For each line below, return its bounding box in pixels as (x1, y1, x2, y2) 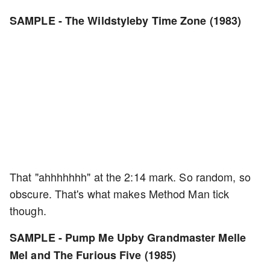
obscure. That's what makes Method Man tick (10, 186, 230, 201)
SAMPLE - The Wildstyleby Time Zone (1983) (10, 13, 242, 28)
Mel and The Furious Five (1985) (10, 247, 177, 263)
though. (10, 202, 46, 218)
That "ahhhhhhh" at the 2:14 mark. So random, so (10, 169, 251, 184)
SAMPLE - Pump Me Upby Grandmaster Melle (10, 230, 246, 245)
